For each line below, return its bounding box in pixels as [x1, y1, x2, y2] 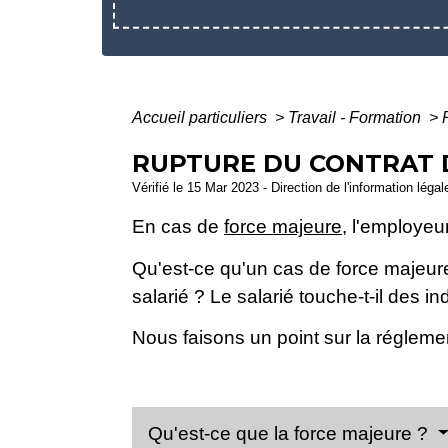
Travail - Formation [288, 109, 425, 127]
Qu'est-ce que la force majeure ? [148, 423, 433, 445]
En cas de [132, 216, 224, 238]
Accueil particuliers [132, 109, 271, 127]
